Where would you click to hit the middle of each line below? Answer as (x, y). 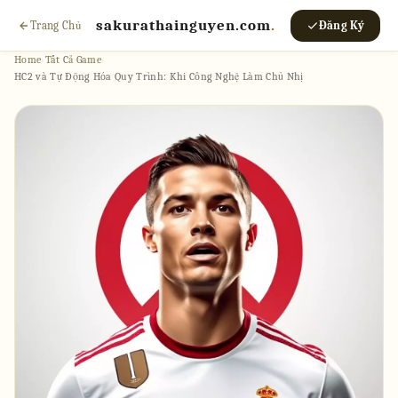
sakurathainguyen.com (183, 25)
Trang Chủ (56, 25)
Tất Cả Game (73, 60)
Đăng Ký (341, 25)
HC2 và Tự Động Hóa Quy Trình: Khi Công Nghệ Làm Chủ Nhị (159, 76)
